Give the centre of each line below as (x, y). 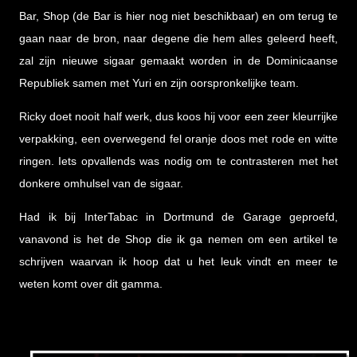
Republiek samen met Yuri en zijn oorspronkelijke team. (159, 83)
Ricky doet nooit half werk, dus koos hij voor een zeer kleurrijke (178, 117)
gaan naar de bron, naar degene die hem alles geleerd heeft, (178, 39)
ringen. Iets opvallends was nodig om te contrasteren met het (178, 161)
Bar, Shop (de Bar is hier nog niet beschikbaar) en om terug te (178, 16)
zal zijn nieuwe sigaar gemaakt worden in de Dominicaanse (178, 61)
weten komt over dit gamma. (91, 284)
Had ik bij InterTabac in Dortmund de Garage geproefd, (178, 217)
